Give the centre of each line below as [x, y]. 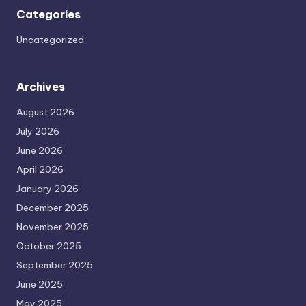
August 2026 [45, 112]
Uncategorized [50, 40]
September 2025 [55, 265]
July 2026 [38, 131]
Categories [48, 15]
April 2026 [40, 170]
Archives [41, 87]
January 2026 [47, 189]
